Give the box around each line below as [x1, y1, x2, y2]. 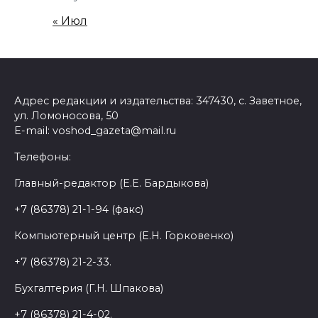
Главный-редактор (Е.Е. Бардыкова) [14, 176, 209, 190]
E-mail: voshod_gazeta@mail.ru [14, 124, 176, 137]
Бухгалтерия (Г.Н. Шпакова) [14, 281, 163, 295]
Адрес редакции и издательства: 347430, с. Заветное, [14, 94, 302, 107]
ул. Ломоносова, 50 [14, 109, 119, 122]
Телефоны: [14, 150, 71, 163]
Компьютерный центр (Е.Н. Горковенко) [14, 229, 234, 242]
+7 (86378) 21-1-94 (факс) [14, 202, 143, 216]
